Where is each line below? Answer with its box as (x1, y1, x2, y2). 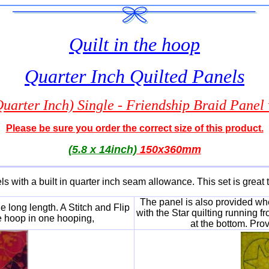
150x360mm (136, 144, 201, 156)
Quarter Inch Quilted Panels (25, 65, 244, 87)
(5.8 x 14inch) (68, 144, 137, 156)
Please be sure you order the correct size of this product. (5, 123, 264, 133)
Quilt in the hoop (69, 34, 200, 55)
